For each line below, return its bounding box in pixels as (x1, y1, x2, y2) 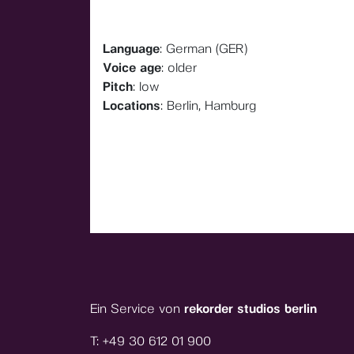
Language (103, 41, 160, 56)
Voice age (103, 60, 161, 75)
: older (161, 60, 197, 75)
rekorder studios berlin (184, 301, 317, 316)
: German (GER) (160, 41, 247, 56)
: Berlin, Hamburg (160, 98, 256, 113)
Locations (103, 98, 160, 113)
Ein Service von (90, 301, 184, 316)
